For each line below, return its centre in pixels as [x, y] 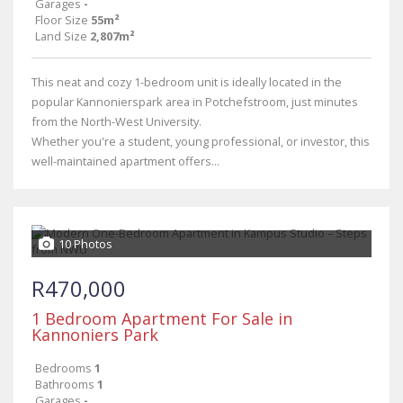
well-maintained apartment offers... [125, 161]
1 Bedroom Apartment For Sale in [162, 318]
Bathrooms [65, 384]
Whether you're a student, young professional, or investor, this [201, 141]
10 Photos [85, 244]
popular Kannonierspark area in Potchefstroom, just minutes [195, 102]
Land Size [61, 36]
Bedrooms [63, 368]
